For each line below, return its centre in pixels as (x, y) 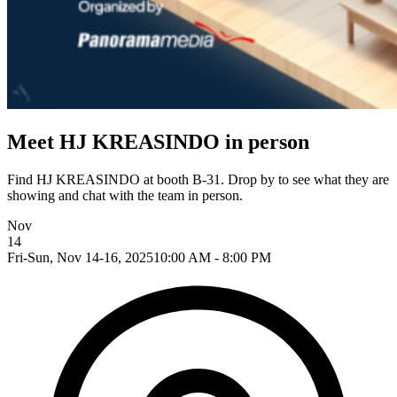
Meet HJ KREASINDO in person (158, 141)
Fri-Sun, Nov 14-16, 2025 (80, 257)
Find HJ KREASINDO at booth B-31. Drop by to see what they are (198, 179)
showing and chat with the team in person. (125, 195)
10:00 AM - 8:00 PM (212, 257)
